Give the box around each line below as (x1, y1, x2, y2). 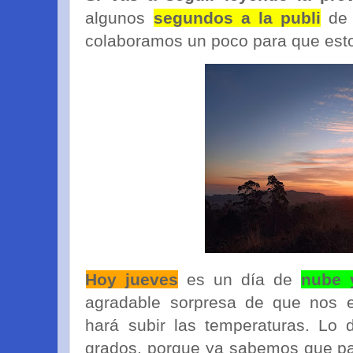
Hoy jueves (85, 270, 179, 289)
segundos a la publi (153, 8, 321, 27)
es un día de (178, 270, 302, 289)
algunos (85, 8, 154, 27)
